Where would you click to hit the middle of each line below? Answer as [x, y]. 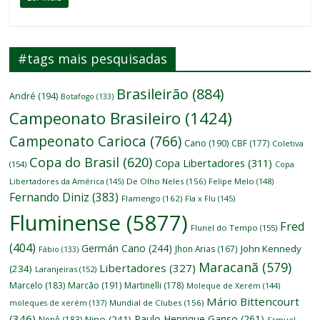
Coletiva [288, 143]
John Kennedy [271, 248]
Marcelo [26, 285]
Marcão [84, 285]
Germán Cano [114, 248]
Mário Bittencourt [253, 301]
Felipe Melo [232, 181]
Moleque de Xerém [224, 285]
